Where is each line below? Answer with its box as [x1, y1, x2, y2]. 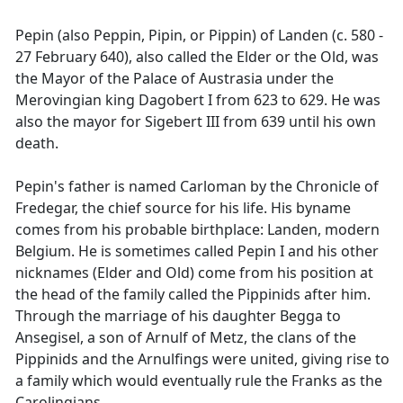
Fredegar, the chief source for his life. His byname [15, 198, 351, 218]
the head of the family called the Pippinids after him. [15, 284, 371, 304]
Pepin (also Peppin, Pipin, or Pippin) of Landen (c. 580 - [15, 25, 383, 45]
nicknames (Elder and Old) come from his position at [15, 263, 373, 282]
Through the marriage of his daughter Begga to [15, 306, 341, 326]
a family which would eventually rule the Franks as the [15, 371, 382, 390]
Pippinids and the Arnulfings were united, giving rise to [15, 349, 390, 369]
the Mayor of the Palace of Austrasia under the [15, 68, 334, 88]
